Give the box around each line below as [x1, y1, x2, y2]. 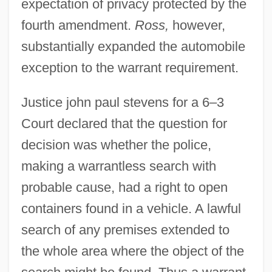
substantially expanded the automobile [21, 38, 245, 54]
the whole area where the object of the [21, 243, 244, 259]
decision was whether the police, [21, 137, 211, 152]
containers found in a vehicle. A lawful [21, 200, 241, 216]
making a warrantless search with [21, 158, 216, 174]
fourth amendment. [21, 17, 135, 33]
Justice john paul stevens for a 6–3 [21, 94, 224, 110]
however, [168, 17, 225, 33]
